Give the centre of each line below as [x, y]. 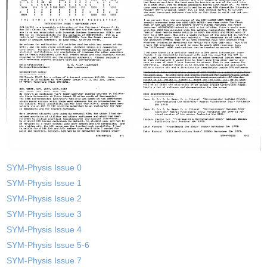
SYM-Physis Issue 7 [44, 260]
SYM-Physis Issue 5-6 [48, 245]
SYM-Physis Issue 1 [44, 183]
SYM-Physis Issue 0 [44, 167]
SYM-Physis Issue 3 [44, 214]
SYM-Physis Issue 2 [44, 198]
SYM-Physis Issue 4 [44, 229]
